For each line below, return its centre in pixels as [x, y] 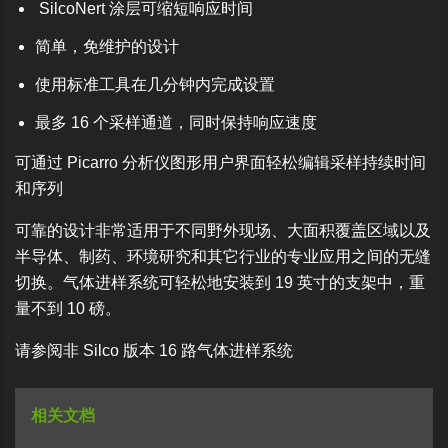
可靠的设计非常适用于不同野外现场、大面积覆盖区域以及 [223, 230]
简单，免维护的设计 [107, 46]
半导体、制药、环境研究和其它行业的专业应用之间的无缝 [223, 256]
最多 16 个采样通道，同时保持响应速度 [176, 122]
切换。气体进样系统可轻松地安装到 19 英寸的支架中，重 [220, 282]
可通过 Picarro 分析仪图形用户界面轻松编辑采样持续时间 [220, 162]
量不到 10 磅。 [68, 308]
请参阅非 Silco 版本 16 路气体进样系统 [154, 350]
